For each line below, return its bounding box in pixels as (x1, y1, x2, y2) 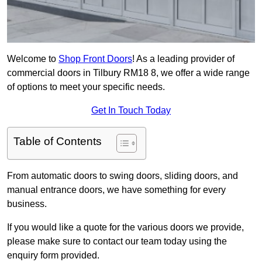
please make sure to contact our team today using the (7, 236, 227, 247)
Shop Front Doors (58, 54, 132, 64)
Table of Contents (13, 135, 102, 148)
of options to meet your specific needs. (7, 82, 165, 92)
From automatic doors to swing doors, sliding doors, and (7, 171, 238, 181)
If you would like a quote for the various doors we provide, (7, 222, 244, 233)
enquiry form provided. (7, 250, 99, 261)
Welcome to (7, 54, 58, 64)
